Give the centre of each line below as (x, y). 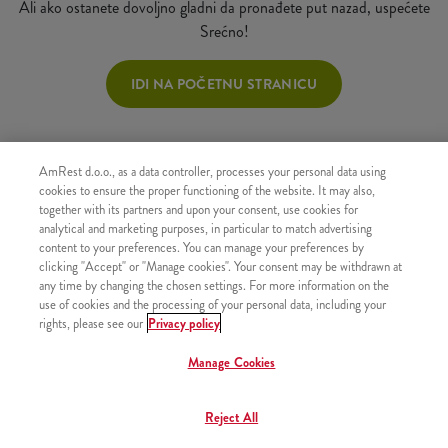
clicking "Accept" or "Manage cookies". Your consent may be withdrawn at (221, 266)
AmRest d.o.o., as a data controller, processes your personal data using (213, 171)
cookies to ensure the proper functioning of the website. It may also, (207, 190)
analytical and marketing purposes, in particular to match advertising (206, 228)
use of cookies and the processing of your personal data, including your (213, 304)
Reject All (231, 417)
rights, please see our (91, 323)
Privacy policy (184, 323)
